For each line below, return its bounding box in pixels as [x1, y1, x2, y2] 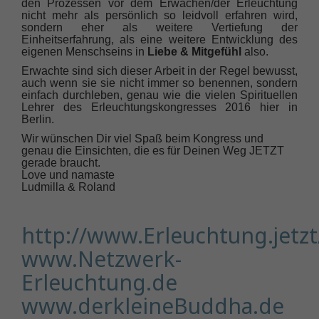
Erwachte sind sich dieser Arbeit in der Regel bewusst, [21, 65, 298, 78]
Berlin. [21, 113, 54, 126]
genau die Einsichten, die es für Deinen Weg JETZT [21, 145, 284, 157]
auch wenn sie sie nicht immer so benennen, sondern [21, 77, 298, 90]
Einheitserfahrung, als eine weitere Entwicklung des [21, 33, 298, 46]
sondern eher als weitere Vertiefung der [21, 21, 298, 34]
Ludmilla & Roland [21, 181, 115, 194]
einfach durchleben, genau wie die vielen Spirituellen [21, 89, 298, 102]
